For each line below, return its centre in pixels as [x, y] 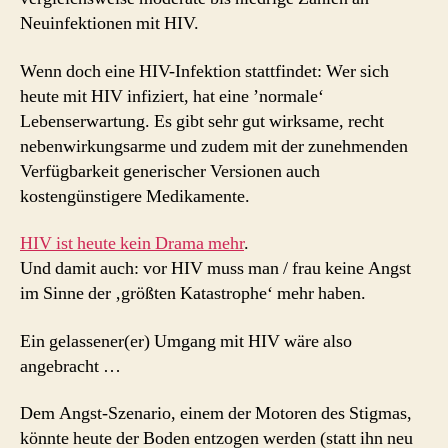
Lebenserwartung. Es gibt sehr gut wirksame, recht [202, 121]
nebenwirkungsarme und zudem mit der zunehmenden [214, 146]
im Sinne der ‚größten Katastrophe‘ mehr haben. [193, 293]
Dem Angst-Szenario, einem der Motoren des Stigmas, [216, 413]
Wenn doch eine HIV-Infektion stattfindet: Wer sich [204, 71]
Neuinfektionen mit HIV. [109, 23]
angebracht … [70, 366]
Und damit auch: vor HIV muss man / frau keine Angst [215, 268]
